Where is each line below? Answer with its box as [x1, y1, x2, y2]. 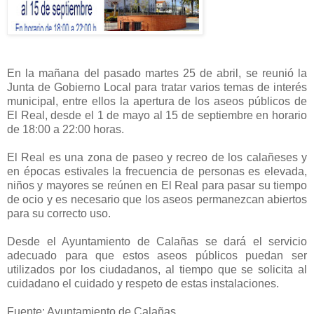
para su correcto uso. [7, 207, 111, 220]
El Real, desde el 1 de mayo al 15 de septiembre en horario [7, 109, 307, 122]
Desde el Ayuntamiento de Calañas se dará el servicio [7, 235, 307, 248]
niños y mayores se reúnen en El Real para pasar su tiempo [7, 179, 307, 192]
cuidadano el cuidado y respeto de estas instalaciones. [7, 278, 279, 290]
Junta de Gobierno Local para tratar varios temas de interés [7, 81, 307, 94]
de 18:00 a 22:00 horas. [7, 123, 124, 136]
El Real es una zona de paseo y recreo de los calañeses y [7, 151, 307, 164]
